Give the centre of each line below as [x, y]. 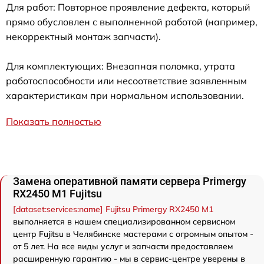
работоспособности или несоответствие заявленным [126, 80]
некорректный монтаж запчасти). [83, 36]
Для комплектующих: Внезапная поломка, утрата [121, 66]
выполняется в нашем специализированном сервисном [124, 221]
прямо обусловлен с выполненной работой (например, [132, 22]
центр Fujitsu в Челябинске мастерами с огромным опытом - [133, 234]
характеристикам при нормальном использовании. [125, 95]
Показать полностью [54, 121]
